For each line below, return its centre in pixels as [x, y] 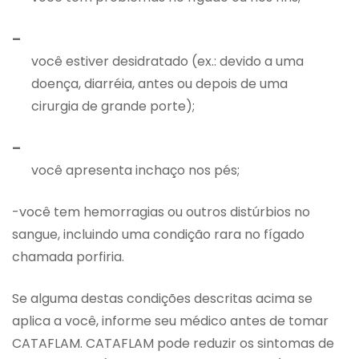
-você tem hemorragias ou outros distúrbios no [161, 212]
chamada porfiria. [68, 257]
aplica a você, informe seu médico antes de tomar [170, 321]
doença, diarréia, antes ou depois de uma [159, 84]
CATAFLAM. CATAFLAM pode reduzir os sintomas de [173, 344]
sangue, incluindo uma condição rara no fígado [158, 235]
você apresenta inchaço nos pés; [135, 171]
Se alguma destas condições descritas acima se [162, 299]
